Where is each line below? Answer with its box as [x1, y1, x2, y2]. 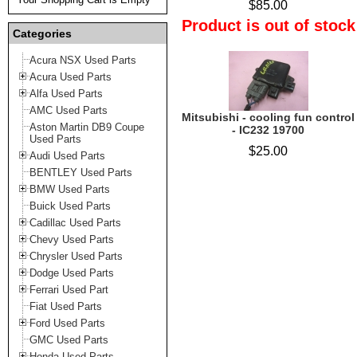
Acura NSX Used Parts [29, 54, 136, 66]
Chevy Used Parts [29, 233, 114, 245]
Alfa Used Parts [29, 88, 103, 100]
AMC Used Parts [29, 104, 108, 116]
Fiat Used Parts [29, 300, 102, 312]
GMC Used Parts [29, 334, 108, 346]
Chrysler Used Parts [29, 250, 123, 262]
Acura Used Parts [29, 71, 112, 83]
